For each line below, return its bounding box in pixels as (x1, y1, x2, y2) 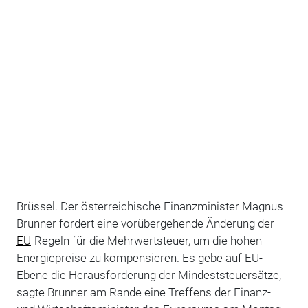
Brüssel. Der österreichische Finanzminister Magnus (16, 199, 283, 213)
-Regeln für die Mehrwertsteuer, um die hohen (30, 233, 262, 247)
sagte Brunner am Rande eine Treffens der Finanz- (16, 285, 271, 299)
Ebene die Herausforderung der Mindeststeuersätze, (16, 267, 281, 282)
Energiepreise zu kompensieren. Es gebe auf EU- (16, 250, 263, 265)
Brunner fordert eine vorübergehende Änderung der (16, 216, 274, 230)
